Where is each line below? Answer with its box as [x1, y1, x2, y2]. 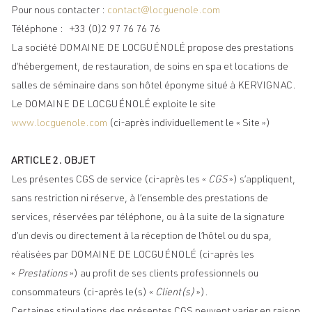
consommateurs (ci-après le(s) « [11, 288, 155, 298]
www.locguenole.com [11, 119, 107, 129]
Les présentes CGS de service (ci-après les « [11, 175, 208, 185]
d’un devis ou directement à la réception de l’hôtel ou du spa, [11, 232, 272, 242]
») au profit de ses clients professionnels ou [68, 270, 258, 279]
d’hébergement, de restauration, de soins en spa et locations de [11, 63, 288, 72]
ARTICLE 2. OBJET [11, 157, 95, 166]
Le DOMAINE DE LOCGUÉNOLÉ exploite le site [11, 100, 216, 110]
